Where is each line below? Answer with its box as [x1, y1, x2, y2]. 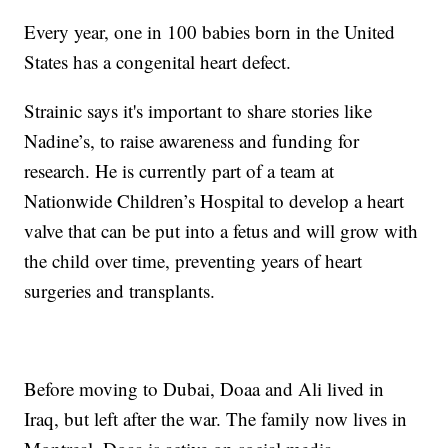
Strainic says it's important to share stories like [24, 98, 373, 124]
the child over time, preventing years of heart [24, 248, 363, 274]
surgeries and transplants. [24, 278, 216, 304]
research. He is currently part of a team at [24, 158, 335, 184]
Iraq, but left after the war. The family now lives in [24, 406, 408, 432]
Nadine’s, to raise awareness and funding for [24, 128, 360, 154]
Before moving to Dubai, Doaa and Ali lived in [24, 376, 385, 402]
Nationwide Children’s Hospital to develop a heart [24, 188, 405, 214]
